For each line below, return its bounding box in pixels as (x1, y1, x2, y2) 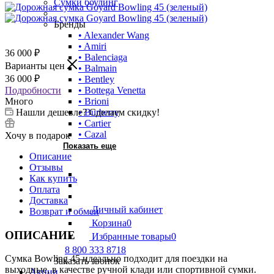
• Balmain (78, 63, 117, 73)
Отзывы (29, 161, 63, 172)
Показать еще (63, 141, 116, 150)
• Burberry (78, 107, 119, 117)
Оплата (29, 183, 60, 194)
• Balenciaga (78, 52, 127, 62)
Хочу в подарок (5, 130, 70, 141)
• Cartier (78, 118, 111, 128)
